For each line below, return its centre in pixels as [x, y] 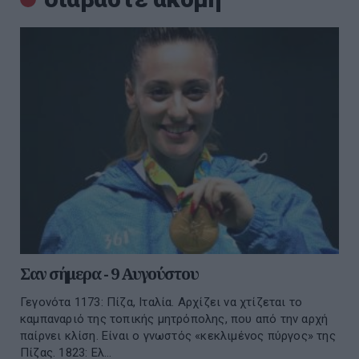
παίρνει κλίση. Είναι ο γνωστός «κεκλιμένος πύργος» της [178, 336]
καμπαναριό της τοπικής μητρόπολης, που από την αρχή [174, 319]
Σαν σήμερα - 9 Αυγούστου [109, 274]
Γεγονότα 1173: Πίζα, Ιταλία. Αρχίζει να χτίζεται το [161, 303]
